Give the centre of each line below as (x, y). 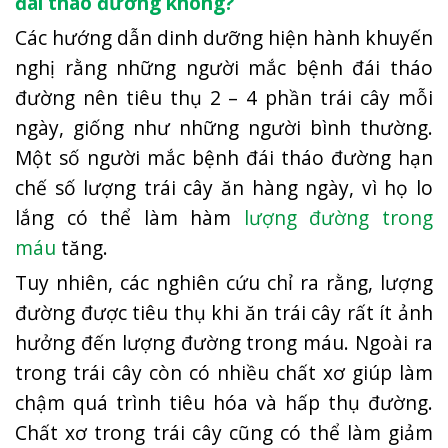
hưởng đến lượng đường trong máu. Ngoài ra (224, 342)
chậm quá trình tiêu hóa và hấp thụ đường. (224, 402)
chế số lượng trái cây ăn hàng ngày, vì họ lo (224, 187)
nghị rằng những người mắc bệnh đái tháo (224, 67)
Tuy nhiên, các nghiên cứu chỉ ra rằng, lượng (224, 282)
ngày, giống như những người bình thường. (224, 127)
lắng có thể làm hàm (129, 217)
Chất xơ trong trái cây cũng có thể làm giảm (224, 432)
